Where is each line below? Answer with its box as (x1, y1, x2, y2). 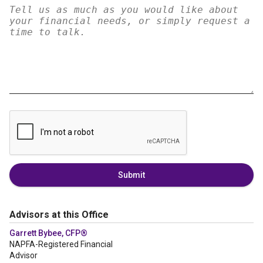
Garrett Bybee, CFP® (9, 228, 87, 238)
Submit (118, 170, 145, 180)
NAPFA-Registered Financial (9, 240, 113, 249)
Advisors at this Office (9, 209, 109, 220)
